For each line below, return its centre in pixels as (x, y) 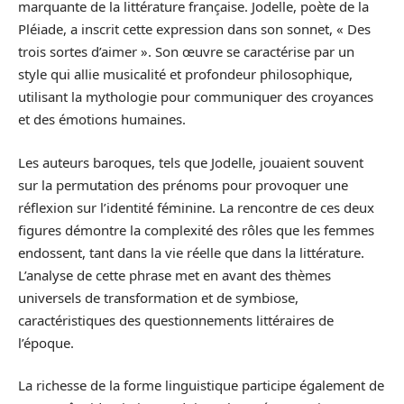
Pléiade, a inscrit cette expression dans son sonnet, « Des (194, 29)
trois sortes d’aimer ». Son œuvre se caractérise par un (186, 51)
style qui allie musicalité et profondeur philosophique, (185, 74)
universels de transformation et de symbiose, (158, 297)
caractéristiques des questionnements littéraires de (176, 320)
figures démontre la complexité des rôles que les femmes (196, 230)
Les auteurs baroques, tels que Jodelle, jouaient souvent (191, 162)
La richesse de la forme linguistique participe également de (201, 385)
